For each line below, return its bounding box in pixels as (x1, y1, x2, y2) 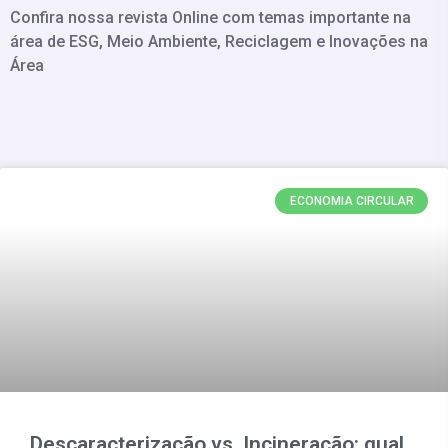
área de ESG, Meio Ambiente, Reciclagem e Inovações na (10, 31, 428, 51)
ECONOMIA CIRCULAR (289, 193, 414, 208)
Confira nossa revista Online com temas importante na (10, 7, 411, 27)
